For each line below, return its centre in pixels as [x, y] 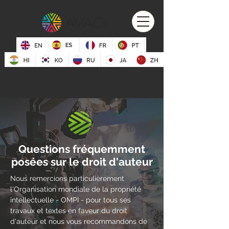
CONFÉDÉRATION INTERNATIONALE [82, 89]
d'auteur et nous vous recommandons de [79, 221]
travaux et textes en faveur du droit [69, 211]
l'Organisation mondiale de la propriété [76, 189]
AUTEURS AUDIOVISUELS [82, 80]
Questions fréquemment [82, 149]
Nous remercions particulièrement [67, 178]
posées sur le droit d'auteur [82, 162]
